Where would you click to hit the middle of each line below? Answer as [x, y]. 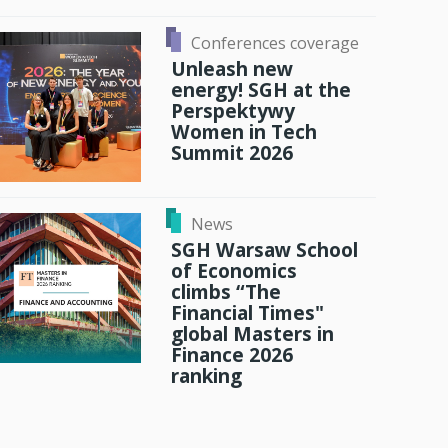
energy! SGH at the [261, 90]
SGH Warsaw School [264, 250]
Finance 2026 [232, 355]
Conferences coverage [275, 42]
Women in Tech [244, 132]
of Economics [234, 271]
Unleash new [232, 69]
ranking [206, 376]
